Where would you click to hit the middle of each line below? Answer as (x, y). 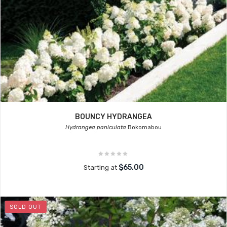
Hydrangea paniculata (96, 127)
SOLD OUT (26, 207)
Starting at (101, 167)
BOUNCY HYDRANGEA (113, 117)
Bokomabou (144, 127)
